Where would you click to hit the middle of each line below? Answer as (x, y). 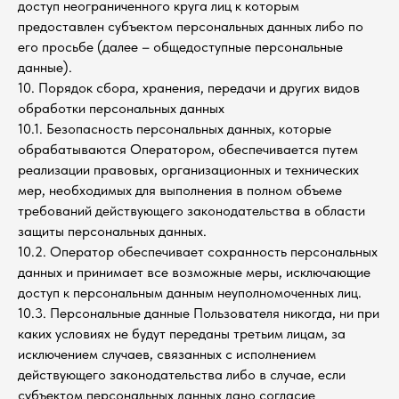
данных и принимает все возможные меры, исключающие (194, 272)
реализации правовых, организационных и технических (188, 170)
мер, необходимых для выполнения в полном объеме (180, 190)
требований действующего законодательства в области (191, 211)
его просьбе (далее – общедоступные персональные (180, 47)
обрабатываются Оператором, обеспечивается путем (188, 149)
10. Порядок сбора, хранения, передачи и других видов (189, 88)
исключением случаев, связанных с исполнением (167, 354)
